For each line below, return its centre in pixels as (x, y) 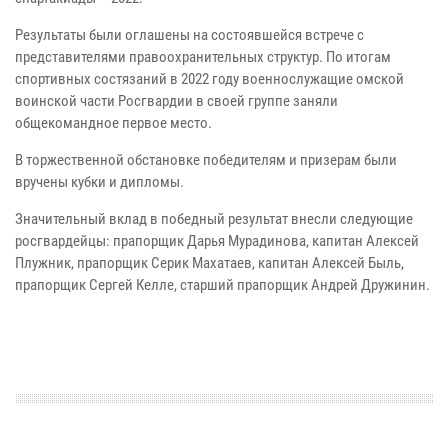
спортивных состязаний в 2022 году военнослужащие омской (209, 79)
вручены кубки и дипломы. (99, 182)
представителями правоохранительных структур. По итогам (203, 57)
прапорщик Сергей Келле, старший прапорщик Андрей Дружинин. (222, 285)
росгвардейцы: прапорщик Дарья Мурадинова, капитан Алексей (217, 241)
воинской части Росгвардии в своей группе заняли (176, 101)
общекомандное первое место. (113, 123)
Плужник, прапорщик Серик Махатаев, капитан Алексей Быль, (209, 263)
